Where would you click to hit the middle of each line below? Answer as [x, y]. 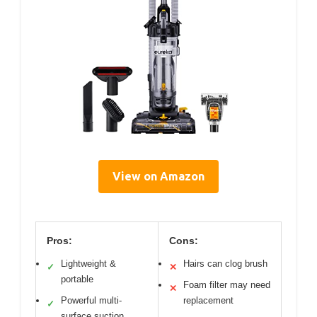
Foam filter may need [227, 285]
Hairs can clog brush [225, 264]
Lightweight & [88, 264]
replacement [208, 301]
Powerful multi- [91, 301]
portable [77, 279]
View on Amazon [158, 177]
